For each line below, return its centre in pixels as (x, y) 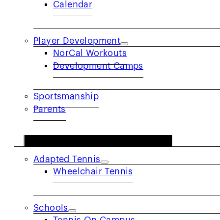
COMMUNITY (56, 123)
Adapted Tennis (67, 159)
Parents (50, 109)
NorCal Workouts (90, 53)
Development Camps (98, 66)
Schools (51, 208)
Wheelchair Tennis (93, 171)
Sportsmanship (66, 96)
